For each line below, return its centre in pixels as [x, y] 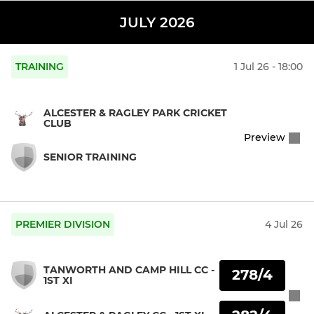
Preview [265, 138]
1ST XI [58, 280]
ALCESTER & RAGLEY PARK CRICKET [135, 112]
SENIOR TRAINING [90, 157]
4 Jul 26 [284, 225]
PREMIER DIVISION [63, 225]
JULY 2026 [157, 23]
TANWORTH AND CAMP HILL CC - [129, 269]
